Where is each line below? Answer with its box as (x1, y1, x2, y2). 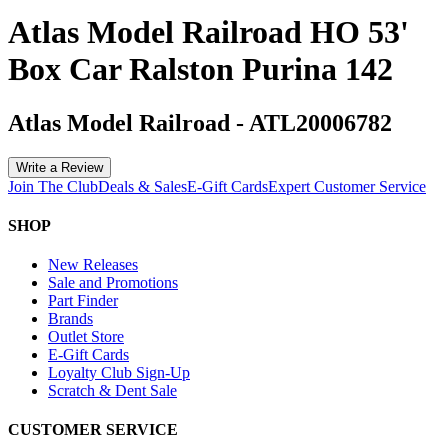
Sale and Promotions (48, 274, 178, 292)
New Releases (48, 256, 138, 274)
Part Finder (48, 292, 118, 310)
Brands (48, 310, 93, 328)
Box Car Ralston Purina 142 (8, 51, 393, 88)
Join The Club (8, 177, 98, 195)
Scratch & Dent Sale (48, 382, 177, 400)
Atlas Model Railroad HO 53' (8, 14, 409, 51)
